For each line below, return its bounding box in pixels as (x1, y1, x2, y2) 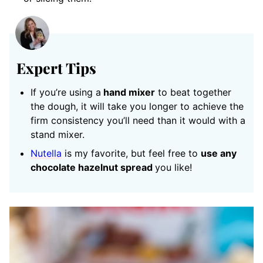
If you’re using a (31, 86, 101, 98)
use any (201, 147, 237, 159)
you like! (155, 161, 195, 173)
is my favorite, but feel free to (62, 147, 201, 159)
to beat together (155, 86, 231, 98)
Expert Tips (16, 58, 96, 77)
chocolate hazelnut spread (31, 161, 155, 173)
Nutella (31, 147, 62, 159)
